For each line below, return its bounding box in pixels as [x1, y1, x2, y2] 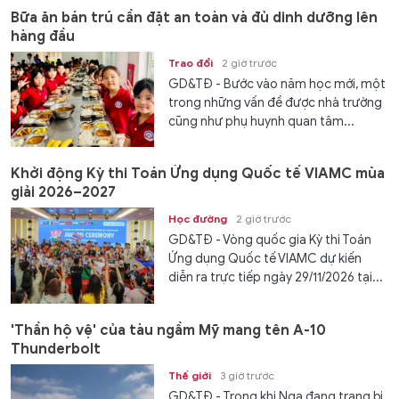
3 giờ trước [220, 368, 275, 382]
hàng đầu [11, 27, 75, 45]
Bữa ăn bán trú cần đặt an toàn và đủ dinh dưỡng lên [11, 8, 378, 27]
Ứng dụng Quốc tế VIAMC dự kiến [168, 251, 362, 267]
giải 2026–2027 [11, 183, 116, 202]
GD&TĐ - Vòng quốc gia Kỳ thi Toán [168, 232, 372, 248]
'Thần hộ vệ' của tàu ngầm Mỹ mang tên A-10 [11, 321, 326, 339]
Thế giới [168, 368, 212, 382]
